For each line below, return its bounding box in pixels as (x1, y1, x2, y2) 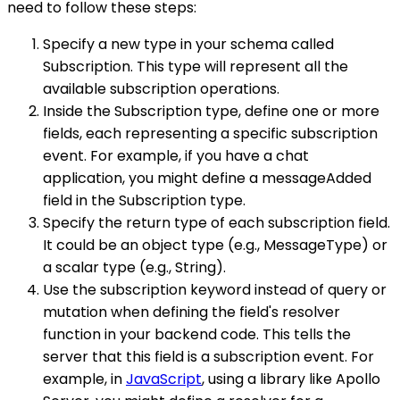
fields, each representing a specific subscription (43, 122, 378, 144)
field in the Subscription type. (43, 189, 246, 211)
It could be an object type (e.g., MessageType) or (43, 234, 387, 255)
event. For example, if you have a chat (43, 145, 309, 166)
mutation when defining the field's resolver (43, 301, 340, 322)
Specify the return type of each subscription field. (43, 212, 390, 233)
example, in (43, 368, 126, 389)
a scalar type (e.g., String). (43, 256, 226, 278)
